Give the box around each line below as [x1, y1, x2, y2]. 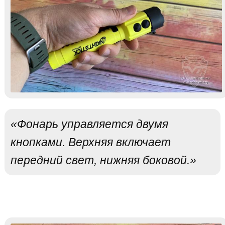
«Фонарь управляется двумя [10, 117, 168, 131]
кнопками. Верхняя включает [10, 135, 171, 149]
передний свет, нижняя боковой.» [10, 153, 196, 167]
